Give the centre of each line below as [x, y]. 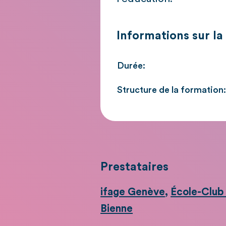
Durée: [131, 66]
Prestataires [135, 167]
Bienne [117, 209]
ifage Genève [133, 192]
